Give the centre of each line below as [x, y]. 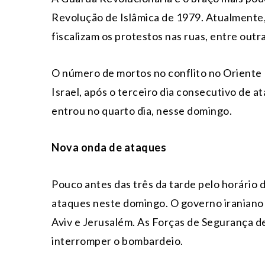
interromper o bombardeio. [117, 241]
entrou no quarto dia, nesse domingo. [142, 111]
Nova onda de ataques [109, 147]
